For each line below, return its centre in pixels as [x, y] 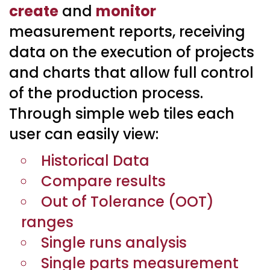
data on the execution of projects [132, 52]
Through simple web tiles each [122, 113]
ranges [47, 222]
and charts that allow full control [131, 72]
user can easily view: [84, 134]
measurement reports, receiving [127, 31]
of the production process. [106, 93]
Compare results [103, 181]
